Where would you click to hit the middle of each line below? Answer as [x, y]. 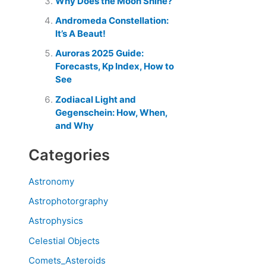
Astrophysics [56, 221]
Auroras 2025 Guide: [99, 53]
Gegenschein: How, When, [111, 112]
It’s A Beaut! [80, 34]
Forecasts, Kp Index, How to [115, 66]
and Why [75, 125]
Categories [69, 155]
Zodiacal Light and [96, 99]
